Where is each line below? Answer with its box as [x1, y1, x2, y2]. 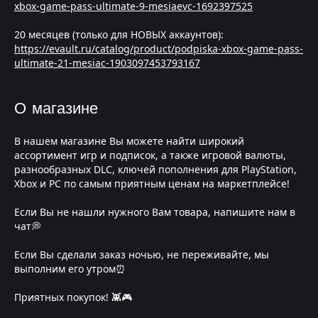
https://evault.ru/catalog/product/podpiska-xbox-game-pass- [14, 42, 303, 55]
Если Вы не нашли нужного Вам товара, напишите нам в [14, 205, 295, 219]
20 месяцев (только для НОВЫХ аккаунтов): [14, 28, 224, 41]
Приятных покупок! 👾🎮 [14, 290, 132, 304]
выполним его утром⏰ [14, 262, 126, 275]
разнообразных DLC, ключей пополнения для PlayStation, [14, 163, 297, 176]
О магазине [14, 97, 98, 120]
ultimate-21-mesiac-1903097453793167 [14, 56, 200, 70]
